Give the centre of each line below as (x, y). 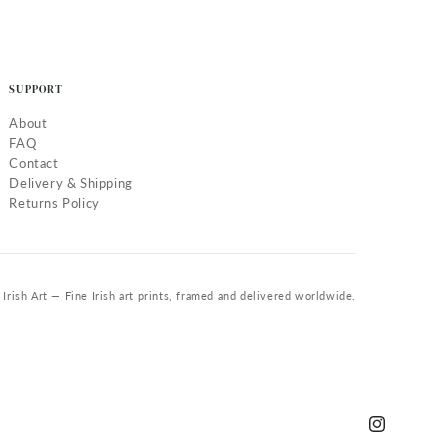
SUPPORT (36, 89)
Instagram (399, 435)
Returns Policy (54, 203)
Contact (34, 163)
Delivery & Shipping (71, 183)
